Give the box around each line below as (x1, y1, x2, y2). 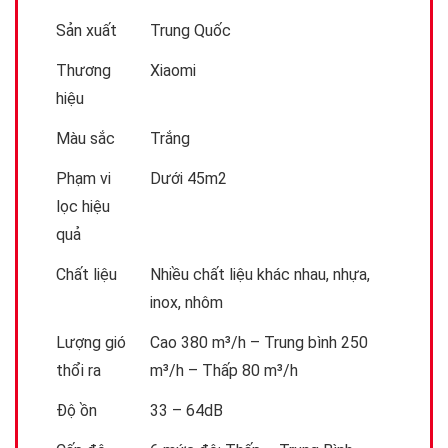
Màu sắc (56, 129, 115, 149)
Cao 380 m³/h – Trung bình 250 (150, 333, 368, 353)
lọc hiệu (56, 197, 110, 217)
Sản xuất (56, 21, 117, 41)
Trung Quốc (150, 21, 231, 41)
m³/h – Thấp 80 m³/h (150, 361, 298, 381)
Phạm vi (56, 169, 111, 189)
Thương (56, 61, 111, 81)
